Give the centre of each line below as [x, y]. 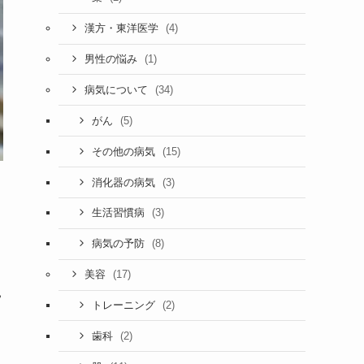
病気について [117, 90]
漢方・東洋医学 [123, 29]
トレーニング [125, 305]
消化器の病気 [125, 182]
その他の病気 [125, 152]
